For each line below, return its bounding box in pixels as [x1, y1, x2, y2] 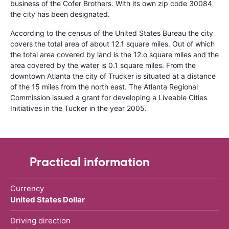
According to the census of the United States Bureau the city [10, 28, 213, 37]
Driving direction [10, 215, 71, 225]
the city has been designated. [10, 9, 110, 18]
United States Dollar [10, 194, 85, 204]
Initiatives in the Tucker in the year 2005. [10, 103, 147, 112]
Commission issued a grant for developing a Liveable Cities [10, 93, 207, 102]
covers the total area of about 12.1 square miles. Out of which [10, 39, 215, 48]
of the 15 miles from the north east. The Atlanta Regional [10, 82, 198, 91]
